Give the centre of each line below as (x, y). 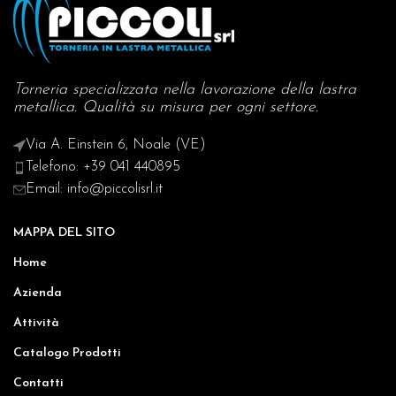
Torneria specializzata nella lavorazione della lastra (185, 90)
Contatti (38, 383)
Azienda (38, 293)
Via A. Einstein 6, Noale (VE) (116, 145)
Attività (36, 323)
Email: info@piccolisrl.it (94, 189)
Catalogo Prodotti (67, 353)
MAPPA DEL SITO (64, 233)
